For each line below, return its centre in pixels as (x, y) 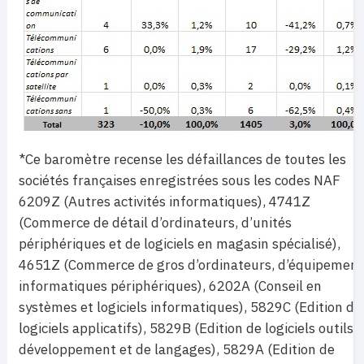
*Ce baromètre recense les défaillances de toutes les (182, 160)
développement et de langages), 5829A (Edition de (177, 350)
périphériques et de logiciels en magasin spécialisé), (180, 244)
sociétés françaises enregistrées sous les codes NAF (180, 181)
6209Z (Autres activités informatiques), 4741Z (165, 202)
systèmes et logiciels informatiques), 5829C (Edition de (190, 308)
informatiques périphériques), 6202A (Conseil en (170, 286)
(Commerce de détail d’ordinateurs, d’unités (155, 223)
